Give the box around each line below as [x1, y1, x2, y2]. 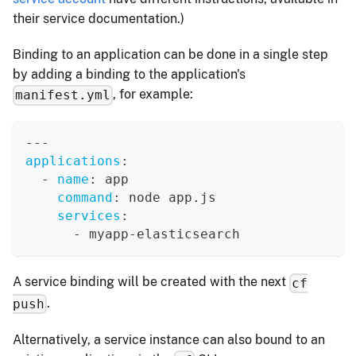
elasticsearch [137, 226, 240, 242]
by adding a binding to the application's [13, 67, 246, 83]
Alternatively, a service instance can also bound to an [13, 332, 325, 348]
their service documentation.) [13, 11, 184, 27]
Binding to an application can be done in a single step [13, 47, 328, 63]
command [57, 190, 113, 206]
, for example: [113, 87, 194, 103]
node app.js [121, 190, 216, 206]
